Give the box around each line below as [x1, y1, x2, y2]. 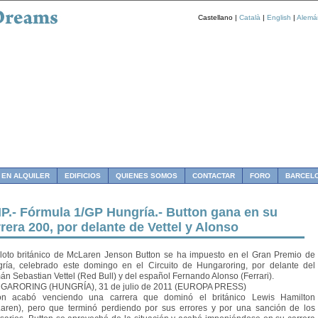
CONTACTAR [192, 172, 235, 180]
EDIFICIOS [65, 172, 101, 180]
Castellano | [198, 13, 239, 21]
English [267, 13, 291, 21]
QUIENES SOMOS [116, 172, 177, 180]
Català [239, 13, 261, 21]
